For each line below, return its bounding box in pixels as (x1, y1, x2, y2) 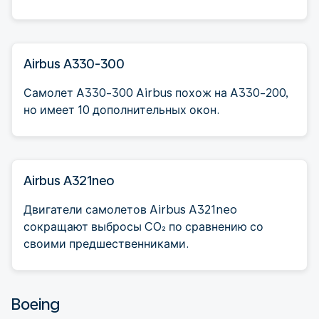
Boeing (11, 294, 60, 313)
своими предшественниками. (23, 236, 189, 251)
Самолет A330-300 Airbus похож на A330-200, (23, 85, 289, 100)
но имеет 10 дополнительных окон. (23, 103, 219, 117)
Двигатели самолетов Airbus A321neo (23, 202, 237, 216)
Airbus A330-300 (23, 56, 125, 71)
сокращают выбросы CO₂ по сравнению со (23, 219, 263, 234)
